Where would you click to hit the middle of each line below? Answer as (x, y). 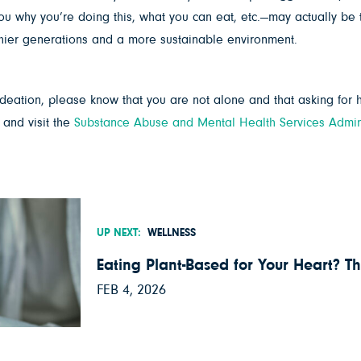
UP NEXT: (119, 232)
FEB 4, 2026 (132, 290)
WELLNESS (172, 232)
